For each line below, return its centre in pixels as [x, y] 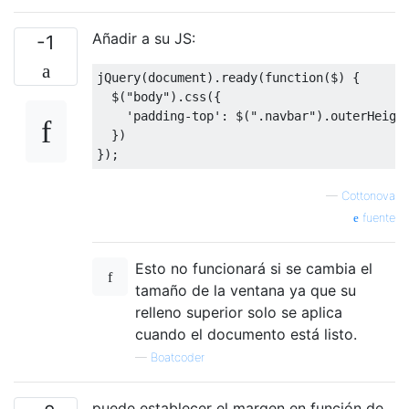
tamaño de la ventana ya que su [246, 290]
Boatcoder [178, 357]
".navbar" [283, 115]
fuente [377, 217]
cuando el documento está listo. [246, 334]
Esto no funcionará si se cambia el [254, 268]
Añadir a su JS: [144, 38]
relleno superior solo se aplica [239, 312]
